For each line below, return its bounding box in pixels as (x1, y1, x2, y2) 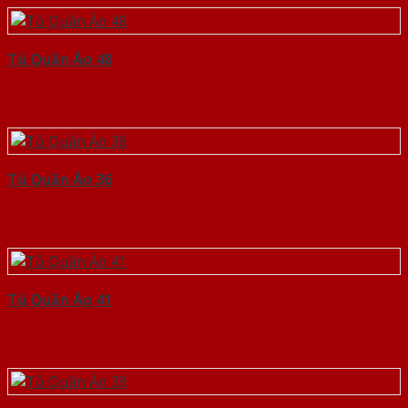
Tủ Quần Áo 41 (7, 290, 112, 311)
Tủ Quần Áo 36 (7, 169, 112, 190)
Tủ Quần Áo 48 (7, 49, 112, 70)
